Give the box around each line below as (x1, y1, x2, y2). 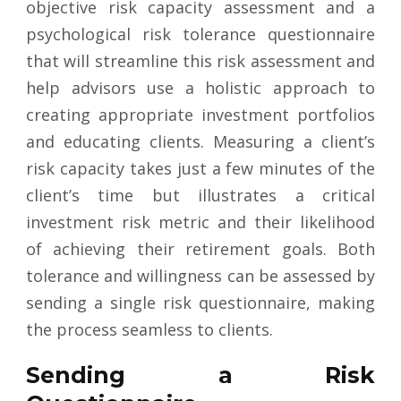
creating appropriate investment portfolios (26, 104, 375, 126)
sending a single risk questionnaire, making (26, 292, 375, 314)
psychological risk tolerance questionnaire (26, 23, 375, 46)
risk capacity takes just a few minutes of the (26, 158, 375, 180)
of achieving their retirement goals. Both (26, 238, 375, 260)
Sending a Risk (26, 362, 375, 389)
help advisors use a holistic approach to (26, 77, 375, 99)
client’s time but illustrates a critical (26, 184, 375, 207)
